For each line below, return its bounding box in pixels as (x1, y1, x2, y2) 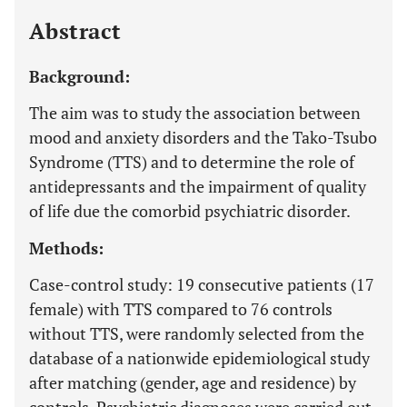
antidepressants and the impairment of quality (29, 175, 366, 197)
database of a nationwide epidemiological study (29, 347, 370, 369)
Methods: (29, 237, 104, 259)
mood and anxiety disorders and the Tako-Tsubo (29, 126, 377, 148)
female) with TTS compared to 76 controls (29, 298, 333, 320)
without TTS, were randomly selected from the (29, 323, 364, 344)
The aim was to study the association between (29, 102, 361, 124)
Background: (29, 65, 130, 87)
